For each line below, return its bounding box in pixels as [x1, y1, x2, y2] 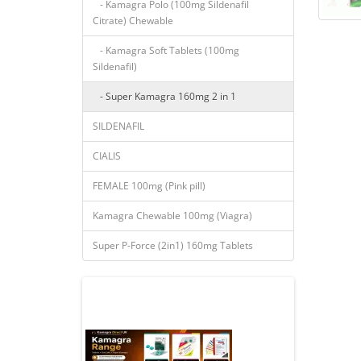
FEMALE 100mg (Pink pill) [93, 179, 205, 193]
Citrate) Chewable [93, 14, 173, 27]
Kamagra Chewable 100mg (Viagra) [93, 209, 252, 222]
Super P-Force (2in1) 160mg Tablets [93, 239, 253, 252]
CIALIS [93, 149, 121, 163]
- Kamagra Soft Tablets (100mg [93, 44, 239, 57]
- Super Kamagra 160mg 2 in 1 [93, 89, 236, 103]
